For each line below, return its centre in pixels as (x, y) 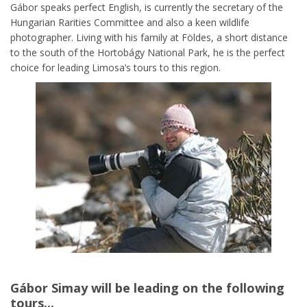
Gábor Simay (49, 288)
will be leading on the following (186, 288)
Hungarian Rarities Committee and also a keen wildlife (130, 22)
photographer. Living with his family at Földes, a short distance (149, 37)
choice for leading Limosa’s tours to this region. (115, 67)
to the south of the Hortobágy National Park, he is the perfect (148, 52)
